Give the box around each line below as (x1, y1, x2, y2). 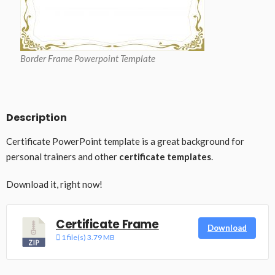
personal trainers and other (6, 150, 119, 162)
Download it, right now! (6, 178, 103, 190)
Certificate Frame (56, 215, 159, 233)
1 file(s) (60, 232, 87, 242)
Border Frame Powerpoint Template (20, 52, 155, 64)
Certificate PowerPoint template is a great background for (6, 135, 244, 147)
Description (6, 110, 67, 125)
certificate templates (119, 150, 211, 162)
